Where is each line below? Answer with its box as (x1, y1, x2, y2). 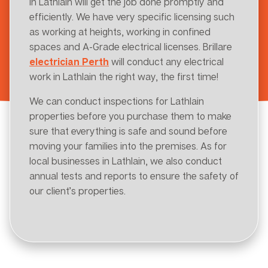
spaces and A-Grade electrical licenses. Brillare (29, 40, 232, 53)
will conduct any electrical (109, 55, 224, 68)
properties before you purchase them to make (29, 109, 232, 122)
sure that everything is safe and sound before (29, 124, 227, 137)
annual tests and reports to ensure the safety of (29, 169, 239, 182)
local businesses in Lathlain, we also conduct (29, 154, 222, 167)
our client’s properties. (29, 184, 126, 197)
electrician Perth (29, 55, 109, 68)
